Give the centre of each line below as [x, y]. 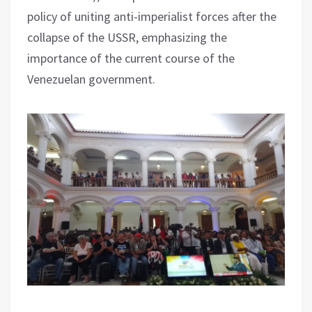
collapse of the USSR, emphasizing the [127, 38]
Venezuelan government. [91, 79]
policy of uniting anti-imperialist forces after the [152, 17]
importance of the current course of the [131, 58]
